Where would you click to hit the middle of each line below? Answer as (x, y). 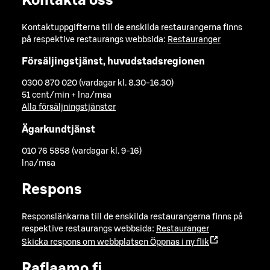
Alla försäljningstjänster (69, 108)
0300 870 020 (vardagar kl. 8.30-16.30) (98, 83)
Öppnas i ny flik (180, 242)
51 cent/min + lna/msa (67, 96)
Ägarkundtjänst (58, 129)
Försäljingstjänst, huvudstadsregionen (113, 61)
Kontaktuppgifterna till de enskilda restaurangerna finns (132, 27)
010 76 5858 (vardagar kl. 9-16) (82, 152)
